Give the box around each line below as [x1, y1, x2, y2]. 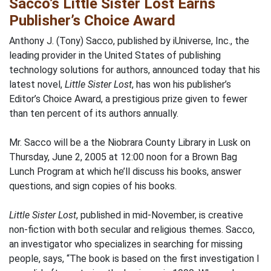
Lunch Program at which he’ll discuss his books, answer [9, 166, 241, 177]
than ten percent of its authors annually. [9, 108, 178, 119]
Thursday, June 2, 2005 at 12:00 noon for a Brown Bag [9, 151, 237, 163]
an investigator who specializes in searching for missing [9, 238, 243, 250]
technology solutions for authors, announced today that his [9, 64, 260, 76]
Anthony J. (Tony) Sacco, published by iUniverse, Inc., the [9, 35, 249, 47]
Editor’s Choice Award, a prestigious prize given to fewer [9, 93, 247, 105]
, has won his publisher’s [132, 79, 231, 90]
